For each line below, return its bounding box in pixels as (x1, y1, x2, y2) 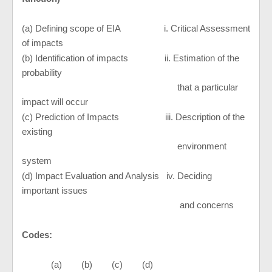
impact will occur (22, 97, 88, 107)
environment (22, 141, 226, 151)
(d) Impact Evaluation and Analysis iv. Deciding (22, 171, 212, 181)
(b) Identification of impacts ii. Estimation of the (22, 53, 239, 63)
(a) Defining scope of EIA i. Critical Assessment (22, 23, 250, 33)
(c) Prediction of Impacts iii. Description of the (22, 112, 245, 122)
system (22, 155, 52, 166)
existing (22, 126, 52, 137)
